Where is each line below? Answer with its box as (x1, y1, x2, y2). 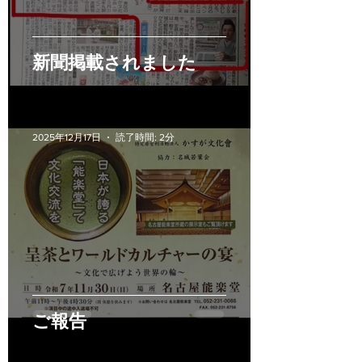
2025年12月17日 (32, 131, 101, 143)
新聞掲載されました (32, 51, 196, 74)
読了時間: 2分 (116, 131, 175, 143)
